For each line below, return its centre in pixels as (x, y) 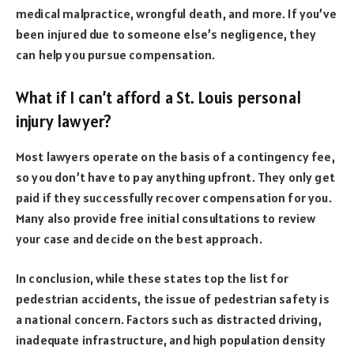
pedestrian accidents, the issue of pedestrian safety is (173, 299)
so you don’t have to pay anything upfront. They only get (175, 177)
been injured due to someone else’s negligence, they (166, 34)
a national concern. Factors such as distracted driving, (169, 320)
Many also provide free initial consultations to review (166, 218)
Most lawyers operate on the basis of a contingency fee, (175, 156)
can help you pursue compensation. (116, 54)
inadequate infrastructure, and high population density (171, 340)
